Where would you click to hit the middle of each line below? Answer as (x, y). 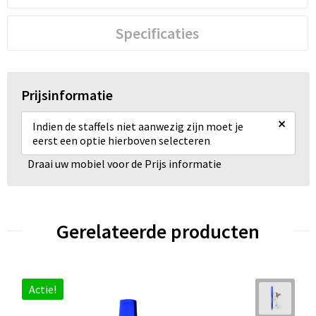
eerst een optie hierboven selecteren (121, 140)
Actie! (42, 289)
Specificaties (157, 33)
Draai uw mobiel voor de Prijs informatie (124, 163)
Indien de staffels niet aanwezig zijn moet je (138, 126)
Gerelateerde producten (158, 231)
